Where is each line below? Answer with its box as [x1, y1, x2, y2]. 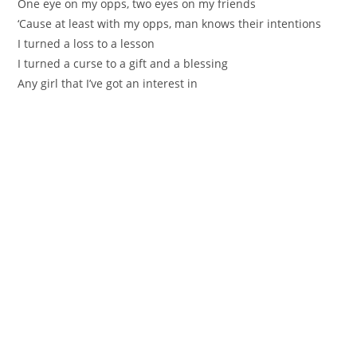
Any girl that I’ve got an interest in [18, 75, 198, 91]
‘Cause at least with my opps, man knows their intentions [18, 15, 322, 31]
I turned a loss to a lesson [18, 35, 155, 51]
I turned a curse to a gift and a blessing [18, 55, 229, 71]
